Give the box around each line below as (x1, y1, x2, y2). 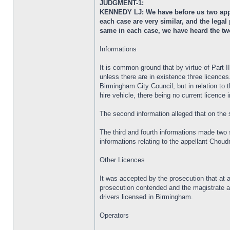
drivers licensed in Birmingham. (100, 193, 193, 201)
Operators (100, 212, 129, 219)
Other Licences (100, 156, 145, 164)
